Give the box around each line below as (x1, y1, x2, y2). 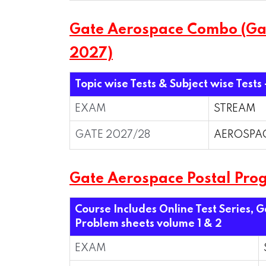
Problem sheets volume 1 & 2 (75, 218, 222, 229)
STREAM (214, 103, 256, 114)
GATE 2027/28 (75, 129, 150, 140)
